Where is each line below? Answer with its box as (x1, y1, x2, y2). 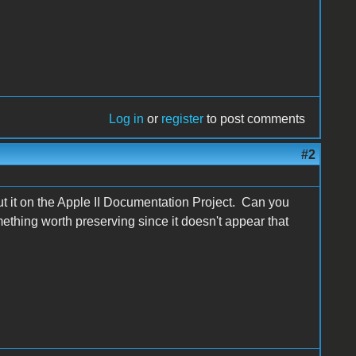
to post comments (203, 111, 306, 126)
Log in (109, 111, 145, 126)
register (161, 111, 204, 126)
